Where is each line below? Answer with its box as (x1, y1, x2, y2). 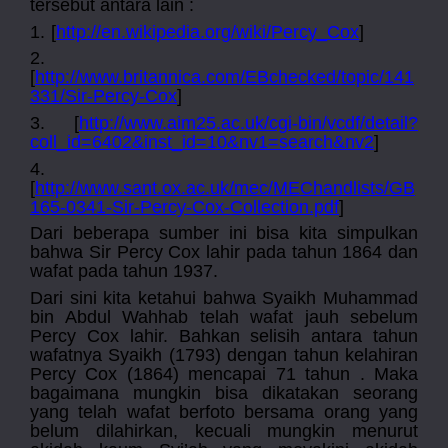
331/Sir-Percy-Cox (30, 86, 177, 107)
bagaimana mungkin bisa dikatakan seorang (30, 383, 418, 404)
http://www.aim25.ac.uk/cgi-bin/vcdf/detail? (79, 113, 418, 134)
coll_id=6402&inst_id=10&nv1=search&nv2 (30, 132, 374, 153)
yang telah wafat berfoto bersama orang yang (30, 402, 418, 423)
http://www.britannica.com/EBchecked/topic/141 (35, 67, 414, 88)
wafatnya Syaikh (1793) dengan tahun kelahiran (30, 345, 418, 366)
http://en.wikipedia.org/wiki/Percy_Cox (56, 21, 359, 42)
